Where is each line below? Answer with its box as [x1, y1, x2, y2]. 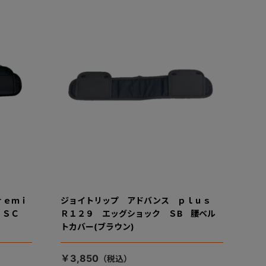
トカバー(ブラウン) [60, 221, 134, 232]
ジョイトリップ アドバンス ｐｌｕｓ [60, 195, 219, 205]
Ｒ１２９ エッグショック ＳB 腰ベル [60, 208, 216, 218]
